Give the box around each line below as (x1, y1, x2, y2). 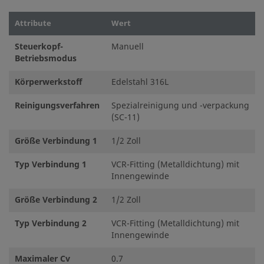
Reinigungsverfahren (15, 100, 100, 112)
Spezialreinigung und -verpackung (111, 100, 249, 112)
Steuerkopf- (15, 41, 63, 53)
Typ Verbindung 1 (15, 159, 87, 171)
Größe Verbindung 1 (15, 135, 97, 147)
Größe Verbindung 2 (15, 194, 97, 206)
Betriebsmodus (15, 52, 77, 65)
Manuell (111, 41, 144, 53)
